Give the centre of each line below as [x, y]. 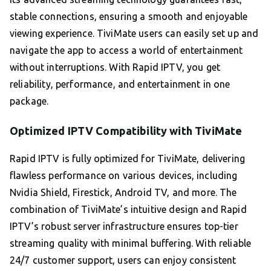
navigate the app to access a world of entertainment [126, 50]
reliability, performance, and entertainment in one [120, 84]
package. [29, 101]
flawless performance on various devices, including [124, 175]
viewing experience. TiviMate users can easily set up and [134, 33]
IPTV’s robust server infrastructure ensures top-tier [124, 226]
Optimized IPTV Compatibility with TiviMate [126, 130]
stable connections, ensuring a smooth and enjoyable [129, 16]
